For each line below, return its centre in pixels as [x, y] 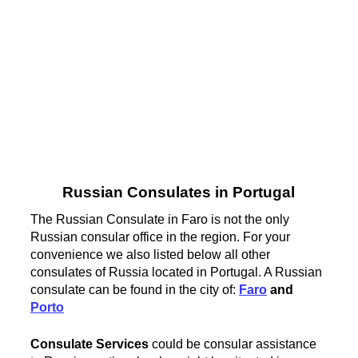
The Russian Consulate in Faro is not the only [160, 219]
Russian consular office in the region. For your [161, 237]
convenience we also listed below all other [151, 254]
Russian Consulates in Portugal [179, 193]
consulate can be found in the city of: [135, 289]
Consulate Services [90, 344]
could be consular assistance [233, 344]
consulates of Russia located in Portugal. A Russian [177, 272]
